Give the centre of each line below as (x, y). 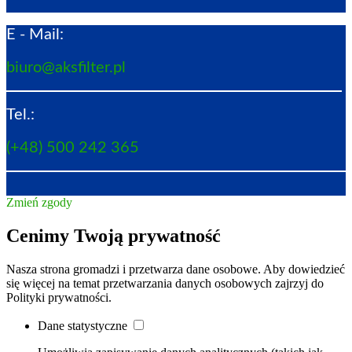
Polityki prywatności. (59, 298)
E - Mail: (35, 35)
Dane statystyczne (84, 326)
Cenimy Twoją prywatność (114, 236)
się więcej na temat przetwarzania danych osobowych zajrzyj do (165, 284)
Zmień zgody (39, 203)
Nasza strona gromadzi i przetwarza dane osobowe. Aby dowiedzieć (176, 269)
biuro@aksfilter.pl (66, 67)
